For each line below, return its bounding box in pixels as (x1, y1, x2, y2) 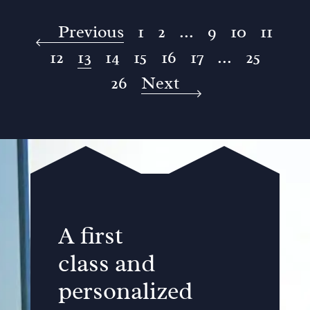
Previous (58, 21, 124, 43)
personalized (58, 275, 193, 307)
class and (58, 248, 156, 279)
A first (58, 220, 123, 251)
